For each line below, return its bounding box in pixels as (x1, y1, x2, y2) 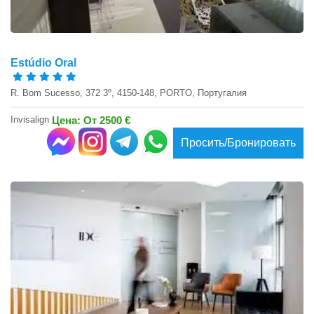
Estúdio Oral (11, 57, 76, 69)
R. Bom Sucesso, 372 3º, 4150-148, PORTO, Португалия (11, 88, 247, 99)
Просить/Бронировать (181, 137, 296, 149)
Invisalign (11, 114, 52, 125)
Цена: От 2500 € (52, 114, 130, 126)
